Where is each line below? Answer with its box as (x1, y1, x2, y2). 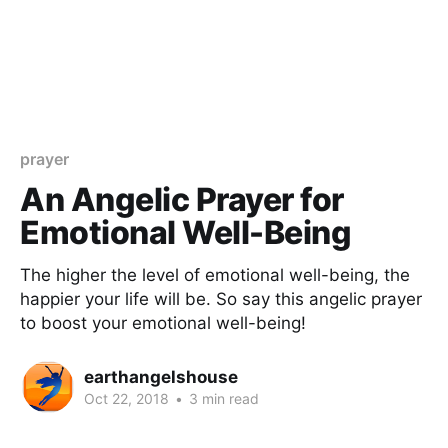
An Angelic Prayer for (20, 180, 344, 219)
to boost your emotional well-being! (20, 313, 306, 333)
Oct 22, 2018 (84, 389, 169, 407)
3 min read (185, 389, 259, 407)
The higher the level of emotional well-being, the (20, 265, 410, 285)
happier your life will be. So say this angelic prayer (20, 289, 422, 309)
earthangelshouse (84, 366, 238, 387)
